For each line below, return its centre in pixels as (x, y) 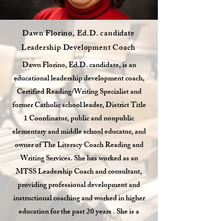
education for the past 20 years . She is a (79, 212)
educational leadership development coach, (79, 79)
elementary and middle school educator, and (79, 132)
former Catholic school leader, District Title (79, 106)
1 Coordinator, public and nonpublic (79, 119)
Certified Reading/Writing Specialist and (79, 92)
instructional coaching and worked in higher (79, 199)
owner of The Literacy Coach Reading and (79, 146)
